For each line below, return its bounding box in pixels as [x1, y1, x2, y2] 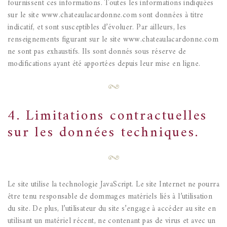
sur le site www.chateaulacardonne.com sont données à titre [8, 9, 204, 23]
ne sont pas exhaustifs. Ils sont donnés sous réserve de [8, 45, 186, 59]
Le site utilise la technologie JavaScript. [8, 178, 134, 192]
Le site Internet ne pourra [133, 178, 219, 192]
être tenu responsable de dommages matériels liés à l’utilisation [8, 190, 212, 204]
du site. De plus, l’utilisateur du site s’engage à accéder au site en [8, 202, 216, 216]
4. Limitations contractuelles [8, 104, 208, 129]
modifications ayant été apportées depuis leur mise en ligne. [8, 57, 201, 71]
